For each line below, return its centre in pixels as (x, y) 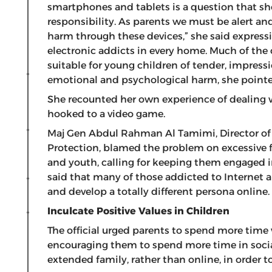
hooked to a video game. (107, 114)
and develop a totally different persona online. (158, 192)
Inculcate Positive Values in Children (138, 211)
